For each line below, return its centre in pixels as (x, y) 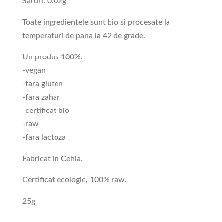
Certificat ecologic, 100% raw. (74, 180)
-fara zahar (41, 97)
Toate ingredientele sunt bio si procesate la (96, 22)
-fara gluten (42, 83)
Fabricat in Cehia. (52, 158)
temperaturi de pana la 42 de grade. (83, 35)
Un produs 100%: (52, 57)
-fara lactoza (44, 137)
